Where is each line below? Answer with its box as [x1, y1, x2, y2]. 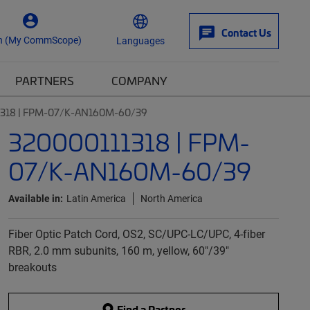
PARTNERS [15, 73, 74, 88]
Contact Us [221, 26, 271, 39]
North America [140, 192, 203, 205]
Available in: [8, 192, 63, 205]
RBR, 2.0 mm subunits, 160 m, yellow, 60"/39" [8, 243, 229, 257]
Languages [116, 33, 165, 47]
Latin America [66, 192, 126, 205]
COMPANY [111, 73, 167, 88]
